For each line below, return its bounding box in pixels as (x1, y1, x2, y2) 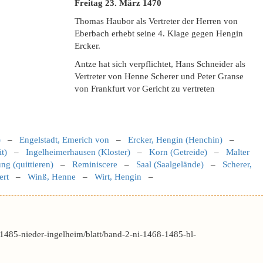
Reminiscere (72, 160, 117, 169)
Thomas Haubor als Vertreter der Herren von (75, 16, 238, 26)
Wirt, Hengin (95, 172, 141, 181)
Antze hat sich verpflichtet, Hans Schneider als (75, 59, 245, 69)
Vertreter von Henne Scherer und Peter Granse (75, 72, 244, 81)
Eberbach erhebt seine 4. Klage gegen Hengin (75, 29, 243, 38)
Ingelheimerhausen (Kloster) (26, 147, 130, 157)
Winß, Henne (28, 172, 76, 181)
